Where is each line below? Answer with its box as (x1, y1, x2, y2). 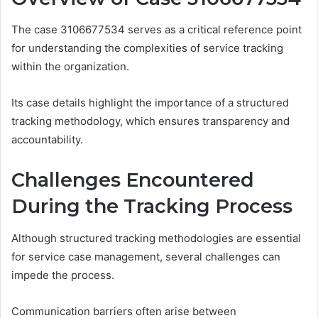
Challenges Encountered (11, 168, 254, 192)
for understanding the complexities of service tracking (11, 41, 283, 55)
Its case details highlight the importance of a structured (11, 96, 289, 110)
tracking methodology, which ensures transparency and (11, 114, 290, 128)
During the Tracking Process (11, 194, 292, 219)
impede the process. (11, 268, 114, 282)
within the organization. (11, 60, 129, 74)
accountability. (11, 133, 83, 147)
